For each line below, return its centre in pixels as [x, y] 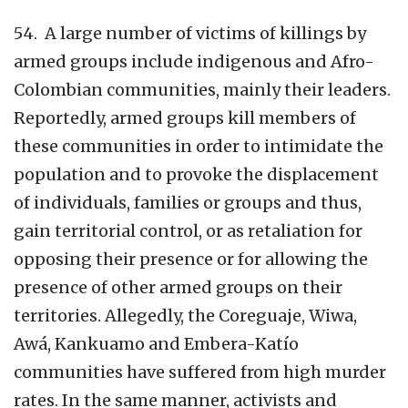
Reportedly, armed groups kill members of [185, 117]
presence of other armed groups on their [178, 287]
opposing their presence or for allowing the [191, 259]
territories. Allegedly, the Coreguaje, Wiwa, [185, 315]
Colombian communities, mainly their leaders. [202, 89]
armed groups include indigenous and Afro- [194, 61]
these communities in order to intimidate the [199, 146]
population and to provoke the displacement [196, 174]
